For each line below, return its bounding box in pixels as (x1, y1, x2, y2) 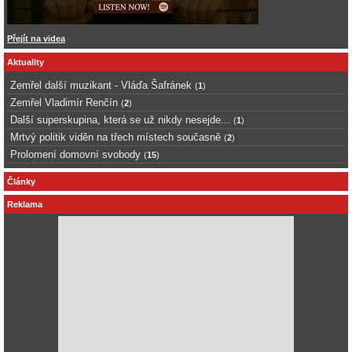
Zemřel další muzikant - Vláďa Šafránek (10, 79, 192, 91)
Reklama (7, 200, 42, 210)
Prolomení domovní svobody (10, 148, 141, 160)
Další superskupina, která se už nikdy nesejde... (10, 113, 230, 126)
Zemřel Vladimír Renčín (10, 96, 118, 108)
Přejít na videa (7, 33, 65, 43)
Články (7, 177, 35, 187)
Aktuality (7, 57, 44, 68)
